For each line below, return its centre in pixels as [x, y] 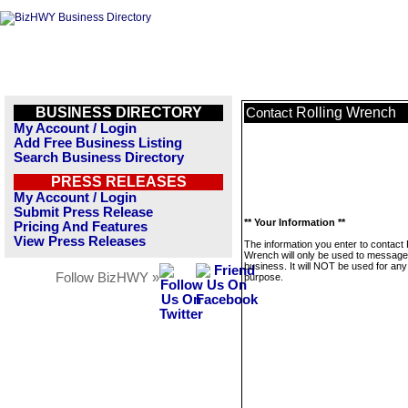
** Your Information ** [295, 222]
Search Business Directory [99, 158]
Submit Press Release [83, 212]
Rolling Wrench [346, 112]
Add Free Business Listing [98, 143]
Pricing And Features [81, 227]
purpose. [264, 277]
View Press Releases [80, 241]
